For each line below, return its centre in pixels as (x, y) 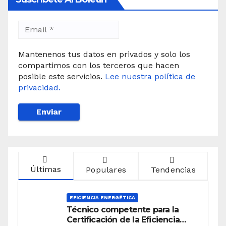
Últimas (46, 169)
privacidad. (39, 87)
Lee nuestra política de (150, 76)
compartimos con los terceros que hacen (99, 65)
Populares (106, 169)
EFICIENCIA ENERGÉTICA (102, 198)
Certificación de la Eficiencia (123, 220)
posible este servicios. (62, 76)
